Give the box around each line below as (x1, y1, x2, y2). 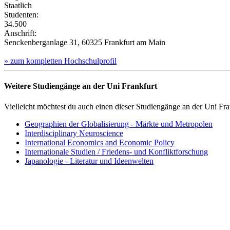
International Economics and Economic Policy (25, 138, 175, 147)
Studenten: (4, 10, 39, 20)
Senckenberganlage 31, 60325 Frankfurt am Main (4, 38, 165, 47)
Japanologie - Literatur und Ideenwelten (25, 156, 154, 165)
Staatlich (4, 1, 32, 10)
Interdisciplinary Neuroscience (25, 128, 123, 138)
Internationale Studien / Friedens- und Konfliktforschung (25, 147, 208, 156)
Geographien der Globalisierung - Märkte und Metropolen (25, 119, 213, 128)
